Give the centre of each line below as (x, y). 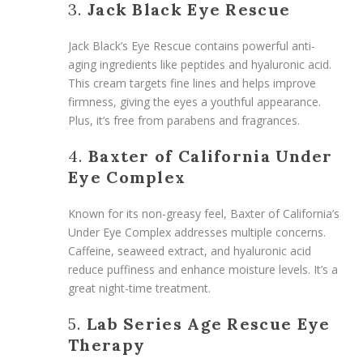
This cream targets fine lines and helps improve (192, 83)
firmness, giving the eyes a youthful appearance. (194, 101)
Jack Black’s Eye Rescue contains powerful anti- (192, 45)
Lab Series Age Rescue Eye (208, 323)
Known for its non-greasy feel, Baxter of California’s (204, 213)
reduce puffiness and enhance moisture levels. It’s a (203, 269)
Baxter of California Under (210, 156)
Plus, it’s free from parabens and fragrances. (184, 120)
